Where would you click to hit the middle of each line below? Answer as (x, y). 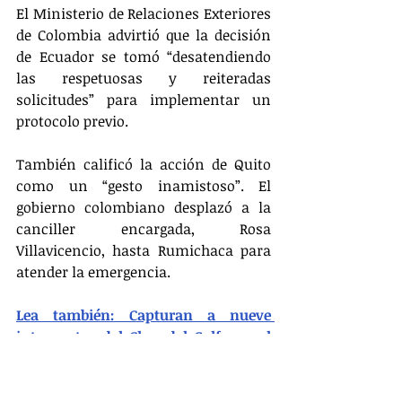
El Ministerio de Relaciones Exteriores (144, 13)
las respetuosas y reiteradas (144, 78)
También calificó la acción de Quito (144, 164)
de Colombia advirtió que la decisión (144, 35)
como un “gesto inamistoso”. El (144, 185)
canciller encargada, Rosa (144, 228)
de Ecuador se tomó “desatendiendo (144, 56)
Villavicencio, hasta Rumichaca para (144, 250)
